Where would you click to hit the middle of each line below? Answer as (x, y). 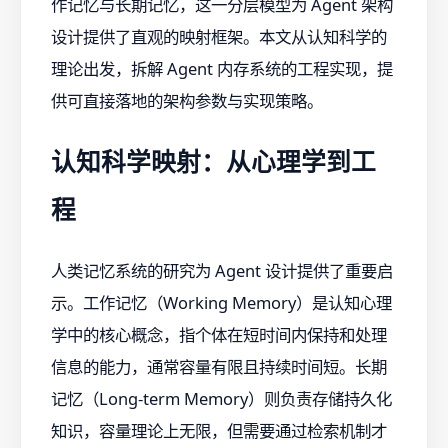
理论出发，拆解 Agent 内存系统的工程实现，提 (222, 69)
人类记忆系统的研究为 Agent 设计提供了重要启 (222, 270)
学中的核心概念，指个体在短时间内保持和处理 (219, 334)
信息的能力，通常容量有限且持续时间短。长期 (219, 366)
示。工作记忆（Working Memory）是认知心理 (221, 302)
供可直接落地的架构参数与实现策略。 (187, 101)
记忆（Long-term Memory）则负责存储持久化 (221, 398)
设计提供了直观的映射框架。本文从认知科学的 (219, 37)
